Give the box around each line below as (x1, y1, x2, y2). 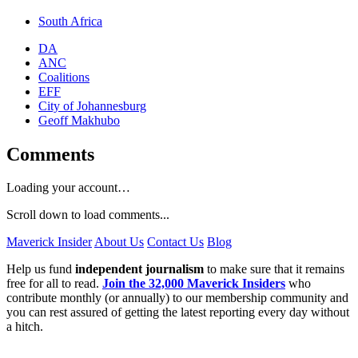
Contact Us (147, 235, 204, 249)
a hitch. (6, 320, 43, 334)
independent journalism (75, 262, 204, 276)
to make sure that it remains (204, 262, 344, 276)
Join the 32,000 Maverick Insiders (102, 276, 285, 291)
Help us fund (6, 262, 75, 276)
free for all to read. (6, 276, 102, 291)
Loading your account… (6, 181, 130, 195)
